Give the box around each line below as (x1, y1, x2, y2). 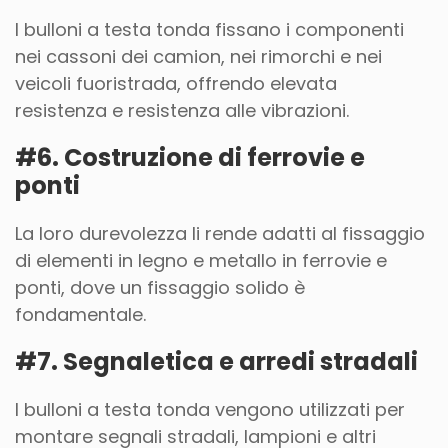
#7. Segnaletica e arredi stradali (15, 345, 418, 378)
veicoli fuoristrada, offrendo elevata (15, 71, 337, 96)
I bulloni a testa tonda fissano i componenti (15, 17, 404, 42)
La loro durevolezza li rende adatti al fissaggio (15, 221, 425, 246)
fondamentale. (15, 302, 146, 327)
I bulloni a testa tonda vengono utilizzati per (15, 397, 405, 422)
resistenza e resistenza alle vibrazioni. (15, 98, 349, 123)
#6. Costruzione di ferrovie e (15, 141, 365, 174)
